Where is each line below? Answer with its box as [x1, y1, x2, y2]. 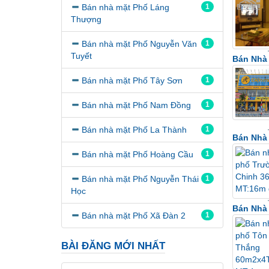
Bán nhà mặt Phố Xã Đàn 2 [82, 210, 186, 220]
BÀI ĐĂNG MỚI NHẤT [61, 240, 165, 252]
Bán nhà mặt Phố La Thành [82, 124, 187, 134]
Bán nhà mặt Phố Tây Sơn [82, 75, 183, 85]
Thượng [71, 14, 101, 24]
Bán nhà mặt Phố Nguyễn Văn [82, 38, 197, 49]
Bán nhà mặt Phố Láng [82, 2, 169, 12]
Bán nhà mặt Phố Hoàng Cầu [82, 149, 193, 159]
